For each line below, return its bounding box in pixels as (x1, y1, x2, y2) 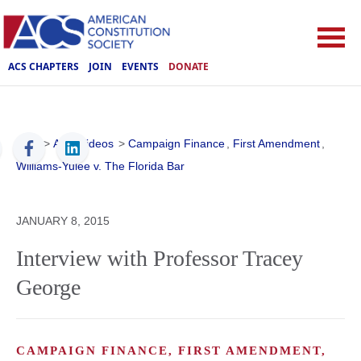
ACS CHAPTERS (8, 59, 79, 73)
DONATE (168, 59, 209, 73)
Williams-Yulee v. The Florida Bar (16, 160, 185, 172)
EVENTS (122, 59, 159, 73)
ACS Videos (53, 137, 114, 150)
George (16, 275, 81, 300)
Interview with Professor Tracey (16, 246, 303, 271)
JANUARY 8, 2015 (16, 214, 110, 227)
